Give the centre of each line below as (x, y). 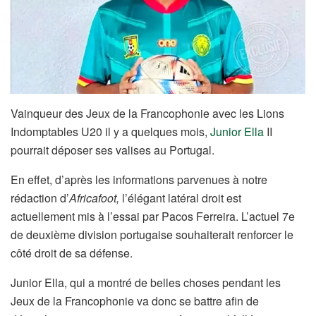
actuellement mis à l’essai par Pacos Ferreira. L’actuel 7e (153, 217)
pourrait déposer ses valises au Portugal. (113, 150)
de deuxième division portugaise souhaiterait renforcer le (152, 235)
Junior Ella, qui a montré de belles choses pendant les (146, 283)
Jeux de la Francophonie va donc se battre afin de (135, 301)
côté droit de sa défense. (72, 253)
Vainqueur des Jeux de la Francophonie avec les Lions (147, 114)
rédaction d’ (40, 198)
